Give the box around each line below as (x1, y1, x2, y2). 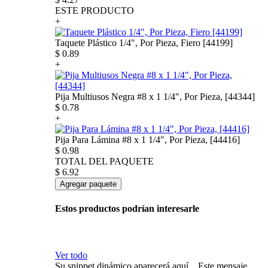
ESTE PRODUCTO (55, 5, 134, 16)
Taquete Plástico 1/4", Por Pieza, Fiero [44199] (55, 38, 233, 48)
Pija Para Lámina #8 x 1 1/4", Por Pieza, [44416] (55, 135, 240, 145)
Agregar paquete (60, 179, 117, 189)
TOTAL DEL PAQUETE (55, 156, 154, 167)
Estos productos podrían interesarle (55, 203, 199, 214)
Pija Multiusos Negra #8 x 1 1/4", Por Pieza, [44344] (55, 92, 255, 102)
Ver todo (55, 250, 87, 261)
